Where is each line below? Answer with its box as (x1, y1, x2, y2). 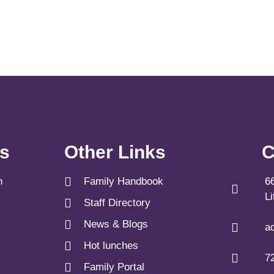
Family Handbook (84, 176, 163, 187)
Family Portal (84, 261, 144, 273)
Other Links (64, 142, 166, 162)
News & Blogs (84, 218, 148, 230)
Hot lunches (84, 240, 138, 251)
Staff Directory (84, 197, 150, 209)
